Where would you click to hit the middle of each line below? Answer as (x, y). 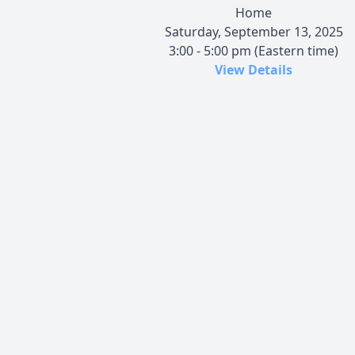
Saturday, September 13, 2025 (254, 31)
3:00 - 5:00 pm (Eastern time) (254, 50)
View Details (254, 69)
